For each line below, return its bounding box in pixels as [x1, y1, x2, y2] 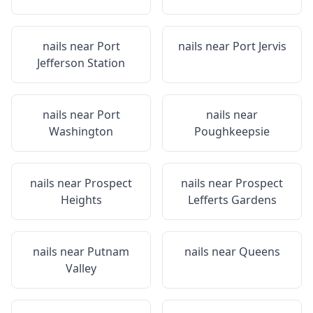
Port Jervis [232, 38, 286, 54]
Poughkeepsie [194, 124, 270, 139]
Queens [238, 244, 280, 259]
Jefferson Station [37, 55, 125, 71]
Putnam [87, 244, 129, 259]
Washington [49, 124, 113, 139]
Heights [60, 192, 102, 208]
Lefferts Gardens [187, 192, 277, 208]
